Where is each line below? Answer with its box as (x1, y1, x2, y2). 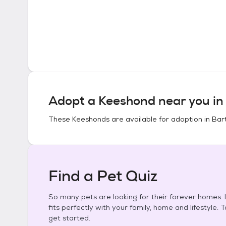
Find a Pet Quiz (48, 166, 157, 186)
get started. (48, 213, 90, 222)
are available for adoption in (109, 115, 212, 124)
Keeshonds (72, 115, 109, 124)
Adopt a (48, 93, 98, 109)
